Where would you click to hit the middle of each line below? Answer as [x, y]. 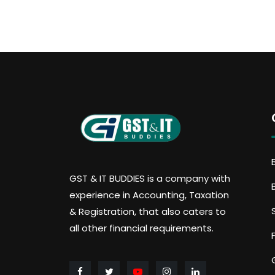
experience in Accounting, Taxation [149, 195]
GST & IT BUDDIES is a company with [150, 179]
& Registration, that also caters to [148, 212]
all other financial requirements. [142, 228]
